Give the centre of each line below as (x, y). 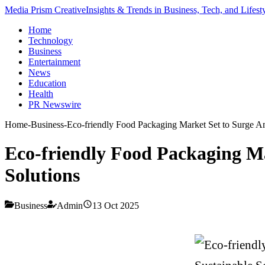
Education (47, 83)
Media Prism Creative (45, 10)
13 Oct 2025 (116, 205)
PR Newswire (55, 104)
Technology (51, 41)
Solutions (42, 175)
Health (41, 94)
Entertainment (54, 62)
